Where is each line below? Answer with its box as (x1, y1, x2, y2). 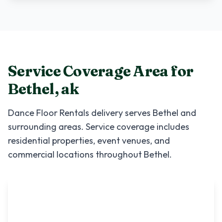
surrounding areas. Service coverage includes (8, 121, 189, 132)
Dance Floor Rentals (8, 107, 89, 118)
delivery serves (89, 107, 153, 118)
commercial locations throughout (8, 149, 144, 160)
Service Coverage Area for (8, 62, 194, 80)
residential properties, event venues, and (8, 135, 170, 146)
